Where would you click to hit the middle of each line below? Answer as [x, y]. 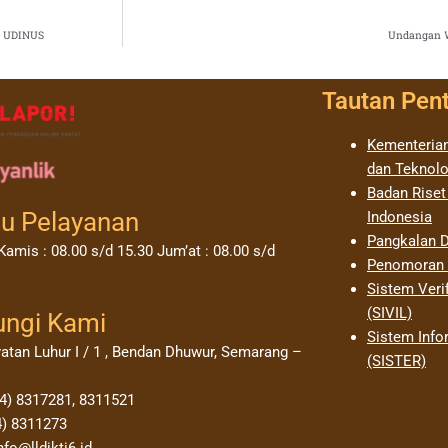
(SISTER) [396, 361]
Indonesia [399, 217]
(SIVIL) [389, 313]
